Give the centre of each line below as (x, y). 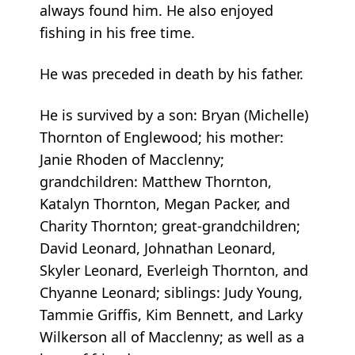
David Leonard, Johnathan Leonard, (158, 248)
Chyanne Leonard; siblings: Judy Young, (171, 293)
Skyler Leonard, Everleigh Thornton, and (174, 271)
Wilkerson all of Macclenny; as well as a (172, 337)
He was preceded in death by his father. (172, 74)
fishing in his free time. (117, 33)
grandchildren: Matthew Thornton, (156, 182)
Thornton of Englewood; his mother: (162, 137)
